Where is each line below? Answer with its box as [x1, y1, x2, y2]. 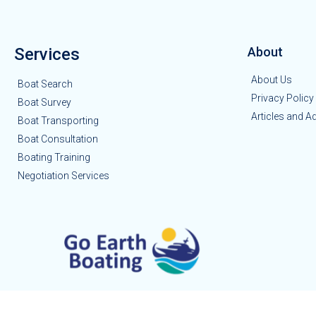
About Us [251, 74, 292, 86]
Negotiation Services [18, 170, 109, 182]
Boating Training [18, 152, 90, 164]
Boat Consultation [18, 133, 98, 145]
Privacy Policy [251, 92, 314, 104]
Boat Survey [18, 97, 71, 109]
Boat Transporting [18, 115, 99, 127]
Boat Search [18, 78, 73, 90]
